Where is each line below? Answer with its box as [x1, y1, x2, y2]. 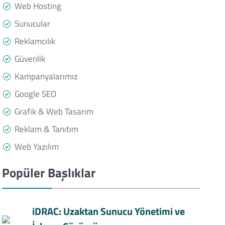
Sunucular [14, 17, 50, 30]
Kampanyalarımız [14, 70, 78, 83]
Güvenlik [14, 52, 45, 65]
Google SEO [14, 87, 56, 100]
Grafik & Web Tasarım [14, 105, 93, 118]
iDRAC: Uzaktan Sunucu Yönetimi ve [32, 203, 185, 219]
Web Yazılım [14, 140, 59, 153]
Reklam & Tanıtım [14, 123, 78, 136]
